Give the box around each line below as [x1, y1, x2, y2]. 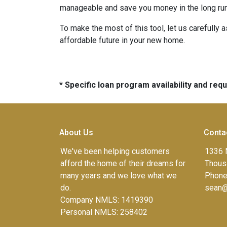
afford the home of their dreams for [60, 159, 185, 168]
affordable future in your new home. [60, 35, 185, 45]
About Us [59, 128, 93, 137]
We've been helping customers [60, 146, 170, 156]
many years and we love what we [60, 171, 177, 180]
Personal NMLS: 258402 [60, 207, 147, 217]
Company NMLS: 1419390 [60, 195, 153, 205]
